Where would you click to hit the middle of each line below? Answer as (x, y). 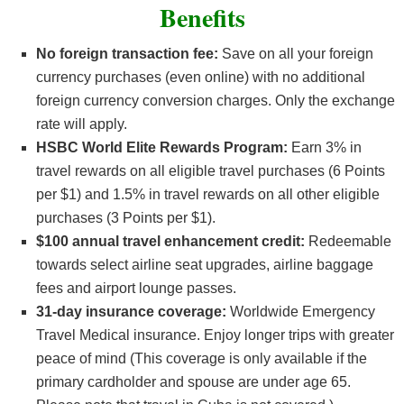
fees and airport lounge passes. (136, 289)
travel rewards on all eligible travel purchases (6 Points (211, 171)
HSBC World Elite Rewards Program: (162, 148)
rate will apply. (82, 124)
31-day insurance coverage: (131, 312)
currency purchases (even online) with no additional (201, 78)
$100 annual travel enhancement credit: (172, 242)
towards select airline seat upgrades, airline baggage (205, 265)
